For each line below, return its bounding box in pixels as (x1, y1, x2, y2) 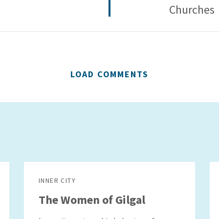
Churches (169, 1, 215, 17)
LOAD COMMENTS (70, 68, 149, 80)
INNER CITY (39, 175, 76, 185)
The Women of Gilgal (39, 192, 145, 207)
